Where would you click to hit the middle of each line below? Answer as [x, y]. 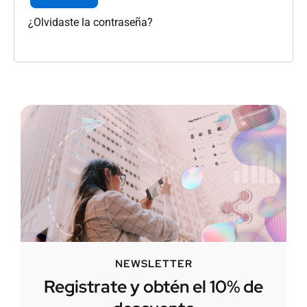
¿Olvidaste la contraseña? [90, 22]
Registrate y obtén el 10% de [153, 287]
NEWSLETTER [153, 264]
